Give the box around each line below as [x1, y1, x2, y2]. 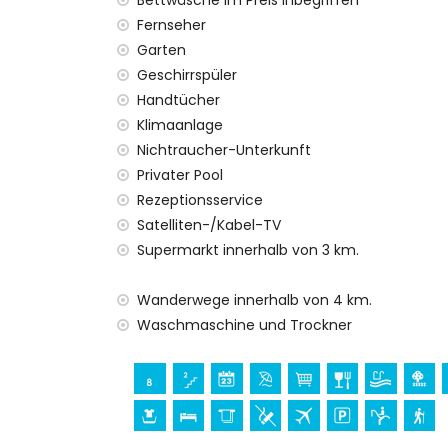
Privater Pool [137, 165, 223, 185]
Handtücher [137, 90, 220, 110]
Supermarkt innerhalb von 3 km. [137, 240, 359, 260]
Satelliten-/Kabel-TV [137, 215, 281, 235]
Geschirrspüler [137, 65, 237, 85]
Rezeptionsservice [137, 190, 263, 210]
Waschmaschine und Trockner [137, 315, 352, 335]
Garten [137, 40, 186, 60]
